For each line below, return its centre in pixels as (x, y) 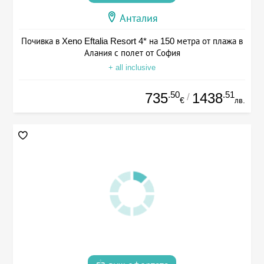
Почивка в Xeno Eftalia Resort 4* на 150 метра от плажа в (132, 41)
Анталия (139, 18)
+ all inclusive (132, 67)
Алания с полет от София (132, 52)
